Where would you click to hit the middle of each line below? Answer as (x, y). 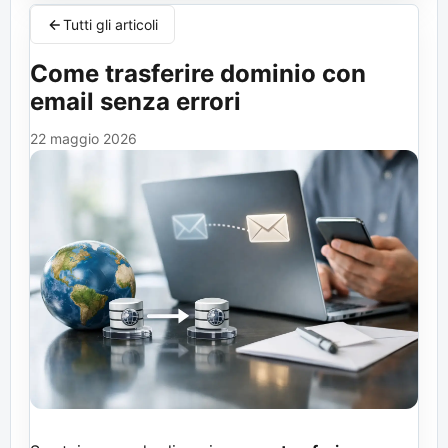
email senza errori (135, 101)
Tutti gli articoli (110, 24)
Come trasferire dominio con (198, 73)
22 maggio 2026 (83, 138)
